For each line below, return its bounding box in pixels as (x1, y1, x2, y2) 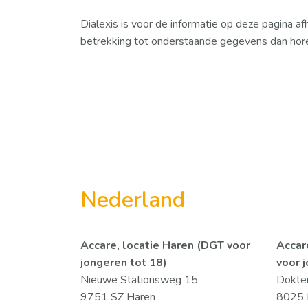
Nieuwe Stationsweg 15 (80, 272, 198, 287)
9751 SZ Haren (80, 289, 155, 305)
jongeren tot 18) (80, 255, 167, 270)
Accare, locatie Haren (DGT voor (80, 238, 250, 253)
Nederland (80, 185, 186, 214)
